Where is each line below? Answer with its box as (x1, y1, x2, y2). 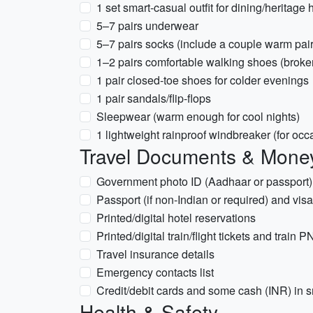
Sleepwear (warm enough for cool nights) (96, 108, 300, 124)
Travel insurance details (96, 246, 214, 262)
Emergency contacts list (96, 264, 214, 280)
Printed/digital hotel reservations (96, 210, 256, 226)
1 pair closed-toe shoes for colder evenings (96, 72, 309, 88)
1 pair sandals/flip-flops (96, 90, 211, 106)
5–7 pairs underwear (96, 17, 198, 34)
